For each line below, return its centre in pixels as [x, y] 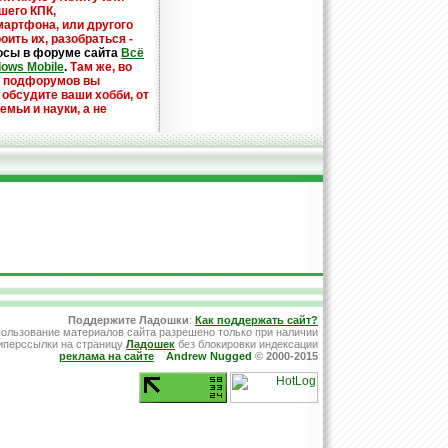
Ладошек [150, 344]
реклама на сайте [106, 356]
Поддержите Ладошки [128, 320]
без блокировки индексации [246, 344]
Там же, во [101, 67]
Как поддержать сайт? [256, 320]
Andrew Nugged [209, 356]
